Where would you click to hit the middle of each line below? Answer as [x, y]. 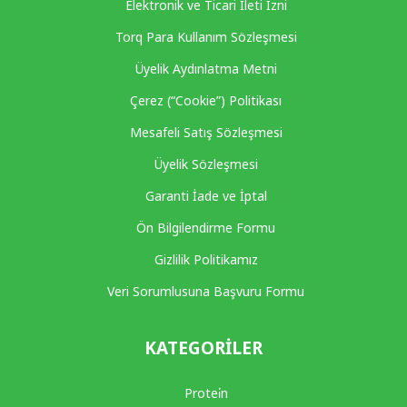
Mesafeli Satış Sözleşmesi [206, 132]
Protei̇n [206, 392]
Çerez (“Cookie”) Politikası [206, 100]
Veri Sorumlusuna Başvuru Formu [206, 291]
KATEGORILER [203, 347]
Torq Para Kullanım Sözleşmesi [206, 36]
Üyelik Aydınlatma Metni [206, 68]
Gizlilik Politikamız [206, 259]
